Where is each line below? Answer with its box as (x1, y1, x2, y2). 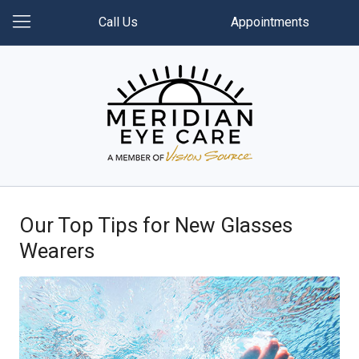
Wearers (19, 239, 95, 263)
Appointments (231, 14, 310, 30)
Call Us (98, 14, 138, 30)
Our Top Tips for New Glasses (19, 213, 292, 237)
